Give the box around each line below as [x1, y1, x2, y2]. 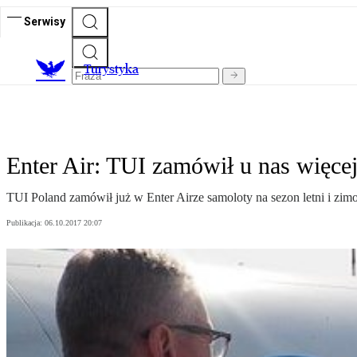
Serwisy [24, 14, 65, 28]
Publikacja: [6, 218, 45, 228]
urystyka [91, 61, 139, 77]
